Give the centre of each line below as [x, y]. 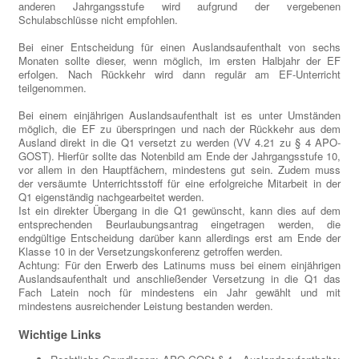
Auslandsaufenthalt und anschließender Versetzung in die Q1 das [179, 279]
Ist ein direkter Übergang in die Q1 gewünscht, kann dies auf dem [179, 211]
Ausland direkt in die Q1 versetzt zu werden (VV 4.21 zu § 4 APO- [179, 143]
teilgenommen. [54, 88]
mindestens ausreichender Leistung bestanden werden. [146, 306]
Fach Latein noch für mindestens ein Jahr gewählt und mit [179, 292]
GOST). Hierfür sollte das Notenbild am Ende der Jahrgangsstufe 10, [179, 156]
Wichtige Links [60, 335]
